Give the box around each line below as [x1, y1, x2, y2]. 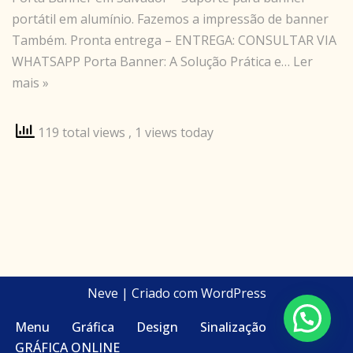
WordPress [200, 284, 266, 303]
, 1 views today [128, 124, 214, 142]
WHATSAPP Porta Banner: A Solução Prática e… [12, 53, 293, 71]
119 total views [35, 124, 128, 142]
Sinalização [200, 318, 266, 336]
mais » [12, 74, 49, 92]
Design [136, 318, 178, 336]
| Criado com [117, 284, 201, 303]
